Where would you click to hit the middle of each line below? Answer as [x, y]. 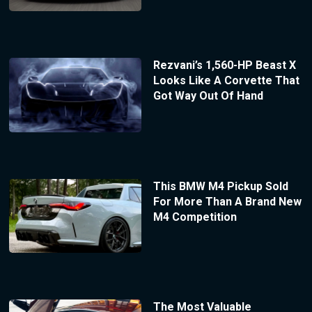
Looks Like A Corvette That [226, 80]
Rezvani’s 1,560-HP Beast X [224, 65]
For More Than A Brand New [227, 201]
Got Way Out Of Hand [208, 95]
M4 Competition [195, 217]
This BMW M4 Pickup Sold [220, 186]
